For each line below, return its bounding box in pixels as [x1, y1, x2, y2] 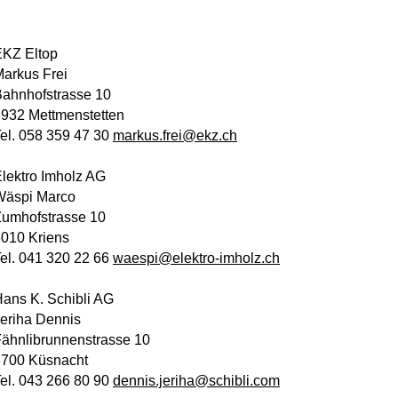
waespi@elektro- [113, 251, 219, 266]
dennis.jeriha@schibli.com [113, 373, 280, 388]
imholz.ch [219, 251, 280, 266]
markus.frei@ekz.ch [113, 128, 237, 143]
